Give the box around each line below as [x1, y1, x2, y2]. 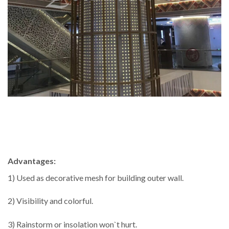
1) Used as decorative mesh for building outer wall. [8, 172, 184, 182]
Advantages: [8, 155, 56, 166]
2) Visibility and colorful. [8, 196, 93, 206]
